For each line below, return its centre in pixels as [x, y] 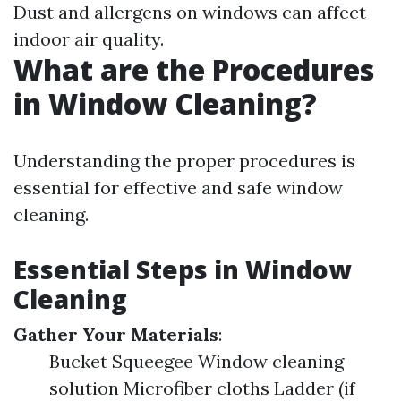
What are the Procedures [194, 69]
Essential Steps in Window [182, 269]
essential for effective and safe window [178, 188]
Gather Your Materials [116, 334]
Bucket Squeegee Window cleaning [196, 361]
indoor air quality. [89, 39]
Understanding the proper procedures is [184, 161]
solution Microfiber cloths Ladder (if [202, 388]
